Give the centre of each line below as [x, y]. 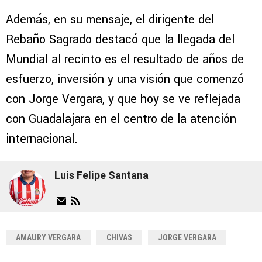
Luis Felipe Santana [101, 175]
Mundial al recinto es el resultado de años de [125, 59]
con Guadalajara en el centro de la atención [121, 119]
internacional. [42, 139]
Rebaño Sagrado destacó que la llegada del [120, 39]
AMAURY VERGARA [48, 237]
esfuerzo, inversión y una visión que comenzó [125, 79]
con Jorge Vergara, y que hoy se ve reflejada [123, 99]
